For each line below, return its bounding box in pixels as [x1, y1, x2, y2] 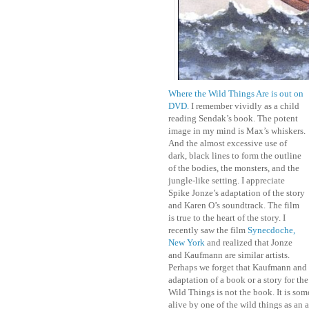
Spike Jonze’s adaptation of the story [168, 188, 305, 199]
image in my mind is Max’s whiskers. [168, 126, 306, 137]
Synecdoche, [248, 225, 295, 236]
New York [168, 237, 205, 248]
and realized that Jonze [205, 237, 292, 248]
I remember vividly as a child [189, 101, 299, 112]
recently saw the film [168, 225, 248, 236]
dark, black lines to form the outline [168, 150, 301, 161]
